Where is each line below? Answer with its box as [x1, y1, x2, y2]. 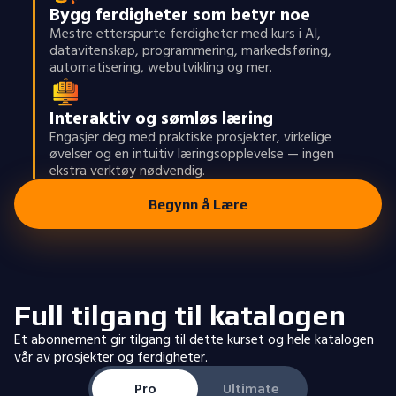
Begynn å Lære [148, 195, 247, 213]
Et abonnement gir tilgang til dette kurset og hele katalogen [14, 328, 374, 351]
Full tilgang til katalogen [14, 299, 346, 331]
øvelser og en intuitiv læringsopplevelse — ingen [49, 142, 334, 165]
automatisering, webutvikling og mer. [49, 56, 272, 79]
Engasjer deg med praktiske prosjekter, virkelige [49, 126, 331, 148]
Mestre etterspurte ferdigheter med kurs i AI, [49, 22, 321, 45]
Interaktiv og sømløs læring [49, 104, 273, 133]
